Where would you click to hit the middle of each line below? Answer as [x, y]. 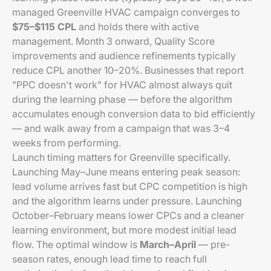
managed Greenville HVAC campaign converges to [126, 12]
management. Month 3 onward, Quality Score [113, 41]
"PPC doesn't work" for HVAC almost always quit [122, 85]
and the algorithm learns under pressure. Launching [127, 201]
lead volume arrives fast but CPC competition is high [130, 186]
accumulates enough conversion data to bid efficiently [134, 114]
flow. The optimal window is [76, 244]
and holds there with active [138, 27]
